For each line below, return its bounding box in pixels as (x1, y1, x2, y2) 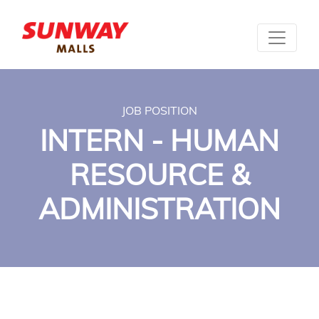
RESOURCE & (69, 157, 250, 192)
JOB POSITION (122, 103, 197, 117)
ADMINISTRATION (38, 191, 281, 226)
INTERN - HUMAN (40, 122, 279, 158)
